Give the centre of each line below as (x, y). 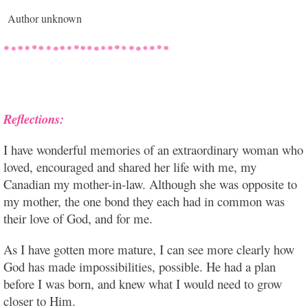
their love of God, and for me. (78, 219)
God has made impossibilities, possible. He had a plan (140, 267)
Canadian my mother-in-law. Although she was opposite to (150, 184)
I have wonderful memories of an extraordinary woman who (153, 150)
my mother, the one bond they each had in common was (144, 201)
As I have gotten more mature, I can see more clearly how (149, 250)
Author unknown (45, 19)
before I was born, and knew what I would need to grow (143, 284)
